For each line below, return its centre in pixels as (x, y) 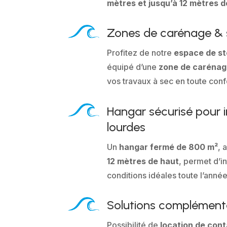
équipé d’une (133, 67)
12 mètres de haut (143, 161)
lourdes (126, 127)
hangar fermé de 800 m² (169, 147)
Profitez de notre (141, 53)
